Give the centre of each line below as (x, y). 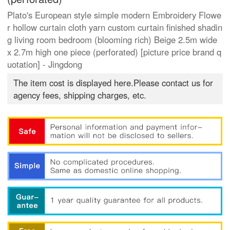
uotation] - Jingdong (45, 64)
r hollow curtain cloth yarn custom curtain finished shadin (115, 27)
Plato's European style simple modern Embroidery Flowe (114, 15)
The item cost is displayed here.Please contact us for (113, 83)
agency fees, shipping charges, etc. (80, 95)
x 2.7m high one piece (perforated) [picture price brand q (114, 52)
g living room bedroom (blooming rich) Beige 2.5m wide (112, 40)
